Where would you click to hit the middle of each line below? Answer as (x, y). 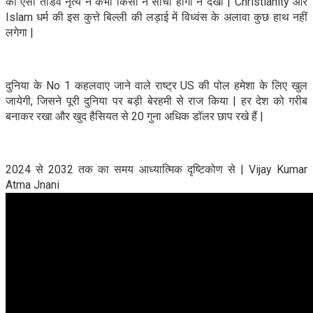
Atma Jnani (32, 184)
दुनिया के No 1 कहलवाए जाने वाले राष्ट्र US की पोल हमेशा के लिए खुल (156, 85)
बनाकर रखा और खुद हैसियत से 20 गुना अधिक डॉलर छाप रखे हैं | (134, 116)
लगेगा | (20, 32)
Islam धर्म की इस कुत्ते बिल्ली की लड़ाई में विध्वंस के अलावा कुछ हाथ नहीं (156, 17)
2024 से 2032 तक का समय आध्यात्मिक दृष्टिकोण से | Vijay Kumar (156, 169)
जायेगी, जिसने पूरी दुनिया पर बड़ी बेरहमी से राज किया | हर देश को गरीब (156, 101)
